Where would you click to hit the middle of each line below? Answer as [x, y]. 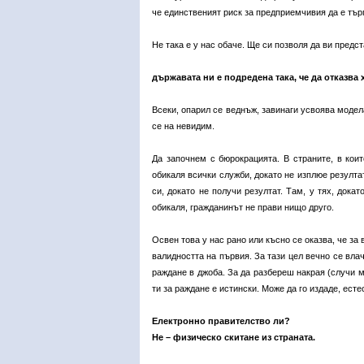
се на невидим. [183, 126]
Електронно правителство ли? [221, 321]
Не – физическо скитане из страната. [234, 337]
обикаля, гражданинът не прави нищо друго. [243, 207]
